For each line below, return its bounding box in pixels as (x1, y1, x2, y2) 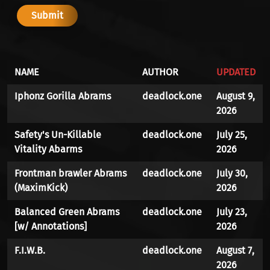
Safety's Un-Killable (14, 129, 101, 141)
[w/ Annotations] (14, 221, 87, 233)
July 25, (216, 129, 247, 141)
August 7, (216, 245, 254, 257)
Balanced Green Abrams (14, 206, 119, 218)
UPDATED (216, 66, 256, 78)
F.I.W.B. (14, 245, 45, 257)
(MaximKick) (14, 182, 67, 194)
